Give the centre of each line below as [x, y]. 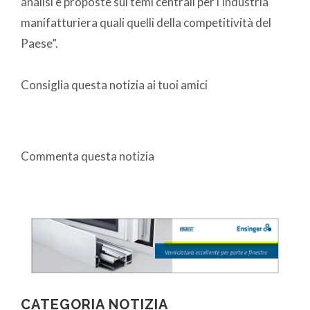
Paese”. [39, 44]
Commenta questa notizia [88, 156]
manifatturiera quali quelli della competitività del [146, 23]
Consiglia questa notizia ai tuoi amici [114, 85]
